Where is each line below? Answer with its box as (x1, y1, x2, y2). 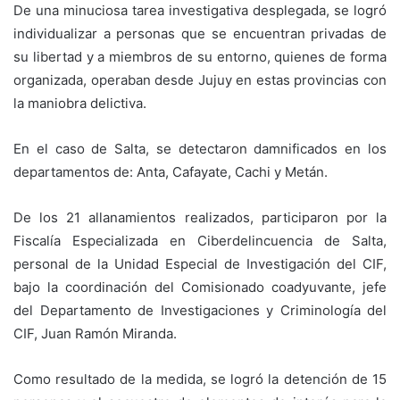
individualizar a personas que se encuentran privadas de (13, 25, 387, 43)
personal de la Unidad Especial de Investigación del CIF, (13, 255, 387, 273)
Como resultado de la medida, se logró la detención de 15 (13, 371, 387, 388)
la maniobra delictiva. (13, 95, 146, 112)
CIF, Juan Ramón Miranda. (13, 325, 177, 343)
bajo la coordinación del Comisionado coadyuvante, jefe (13, 279, 387, 296)
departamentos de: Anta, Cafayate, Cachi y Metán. (13, 163, 328, 181)
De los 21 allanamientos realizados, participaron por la (13, 209, 387, 227)
